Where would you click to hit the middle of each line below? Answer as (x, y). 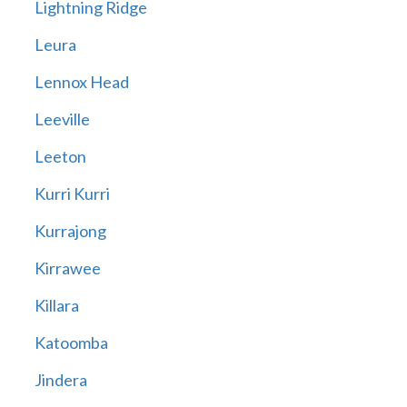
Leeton (60, 157)
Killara (56, 306)
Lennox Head (81, 82)
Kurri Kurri (72, 194)
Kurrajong (70, 231)
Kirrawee (67, 268)
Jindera (60, 380)
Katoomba (71, 343)
